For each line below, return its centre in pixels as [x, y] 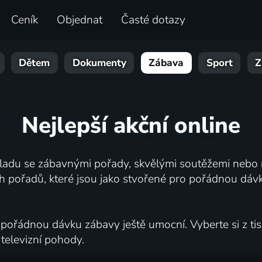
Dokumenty [99, 63]
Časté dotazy [154, 20]
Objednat [80, 20]
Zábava [166, 63]
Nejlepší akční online [131, 125]
